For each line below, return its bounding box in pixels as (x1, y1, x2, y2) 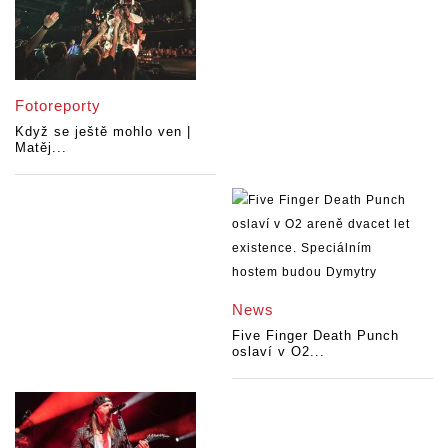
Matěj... (15, 139, 67, 155)
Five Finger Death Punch (232, 327, 400, 343)
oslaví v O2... (232, 343, 326, 359)
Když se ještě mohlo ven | (15, 123, 191, 139)
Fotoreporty (15, 96, 101, 114)
